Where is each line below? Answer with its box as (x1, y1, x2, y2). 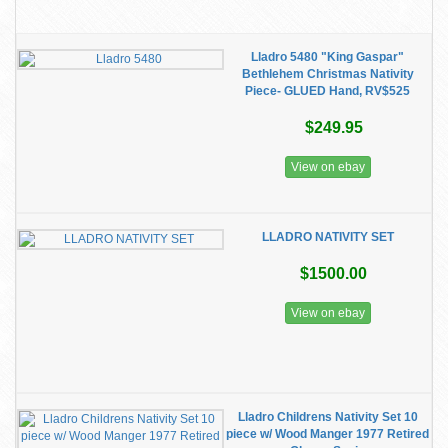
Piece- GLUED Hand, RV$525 (245, 84, 410, 98)
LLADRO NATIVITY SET (261, 230, 394, 244)
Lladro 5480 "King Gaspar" (251, 50, 404, 64)
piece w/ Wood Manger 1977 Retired (226, 427, 429, 441)
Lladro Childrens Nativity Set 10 (237, 410, 418, 424)
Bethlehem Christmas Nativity (241, 67, 414, 81)
